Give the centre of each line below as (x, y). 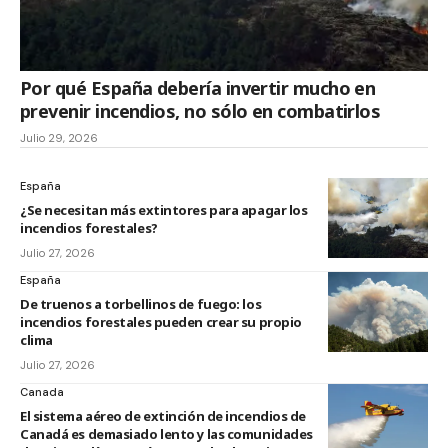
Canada (42, 391)
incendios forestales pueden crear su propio (161, 321)
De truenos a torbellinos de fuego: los (141, 303)
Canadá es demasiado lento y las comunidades (166, 433)
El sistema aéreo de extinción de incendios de (163, 415)
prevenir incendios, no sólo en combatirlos (200, 110)
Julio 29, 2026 (59, 137)
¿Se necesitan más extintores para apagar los (164, 209)
